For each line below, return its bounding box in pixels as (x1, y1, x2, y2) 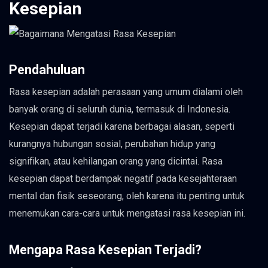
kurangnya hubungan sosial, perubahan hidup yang (9, 138, 215, 150)
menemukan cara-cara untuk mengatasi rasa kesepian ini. (9, 208, 245, 220)
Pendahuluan (9, 62, 85, 78)
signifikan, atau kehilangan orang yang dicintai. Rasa (9, 156, 223, 167)
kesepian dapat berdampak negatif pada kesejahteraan (9, 173, 237, 185)
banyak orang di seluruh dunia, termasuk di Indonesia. (9, 103, 230, 115)
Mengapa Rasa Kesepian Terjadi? (9, 242, 202, 257)
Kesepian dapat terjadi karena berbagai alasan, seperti (9, 121, 234, 133)
